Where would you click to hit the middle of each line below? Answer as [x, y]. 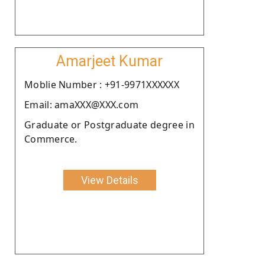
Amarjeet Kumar [109, 61]
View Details [109, 180]
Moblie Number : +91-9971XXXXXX [102, 84]
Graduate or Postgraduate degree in [109, 125]
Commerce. [51, 139]
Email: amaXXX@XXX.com [82, 104]
